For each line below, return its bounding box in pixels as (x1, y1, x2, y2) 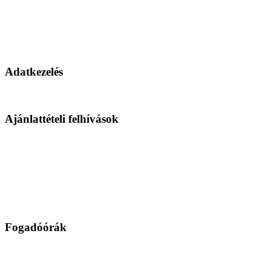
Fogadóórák (5, 221, 67, 234)
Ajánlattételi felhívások (5, 112, 119, 125)
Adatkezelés (5, 65, 63, 79)
